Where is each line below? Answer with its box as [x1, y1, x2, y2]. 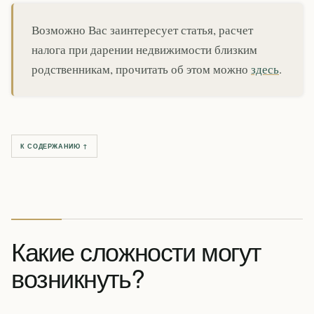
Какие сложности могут [11, 232, 261, 268]
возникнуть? [11, 259, 144, 295]
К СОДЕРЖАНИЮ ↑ [20, 141, 88, 151]
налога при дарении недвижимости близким [32, 41, 257, 57]
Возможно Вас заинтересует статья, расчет [32, 21, 253, 38]
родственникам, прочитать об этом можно [32, 60, 251, 77]
